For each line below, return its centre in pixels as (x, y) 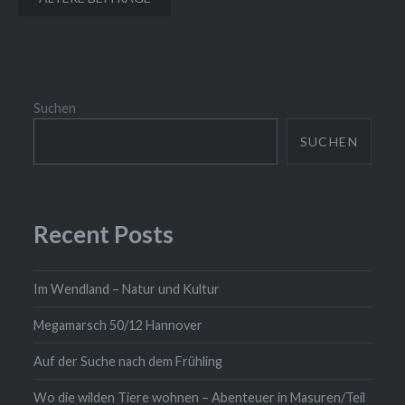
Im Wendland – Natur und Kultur (127, 288)
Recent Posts (104, 235)
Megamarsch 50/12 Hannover (118, 325)
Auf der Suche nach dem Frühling (128, 361)
